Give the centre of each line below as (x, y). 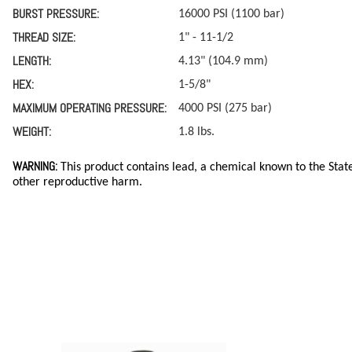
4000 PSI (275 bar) (225, 108)
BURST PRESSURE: (56, 13)
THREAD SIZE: (44, 37)
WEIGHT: (32, 131)
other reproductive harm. (77, 182)
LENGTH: (32, 60)
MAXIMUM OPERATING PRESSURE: (90, 108)
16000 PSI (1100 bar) (231, 14)
